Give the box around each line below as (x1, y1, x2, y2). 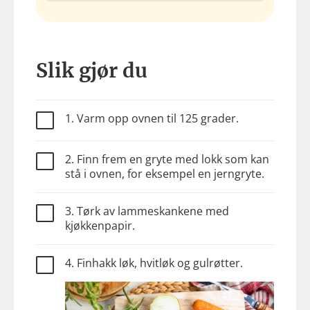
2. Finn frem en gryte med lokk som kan (65, 152, 269, 167)
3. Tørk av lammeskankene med (65, 203, 229, 219)
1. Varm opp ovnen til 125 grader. (65, 111, 239, 127)
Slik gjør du (36, 57, 147, 83)
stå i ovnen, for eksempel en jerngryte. (65, 166, 264, 182)
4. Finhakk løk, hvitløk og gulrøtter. (65, 255, 243, 271)
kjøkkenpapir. (65, 218, 135, 234)
